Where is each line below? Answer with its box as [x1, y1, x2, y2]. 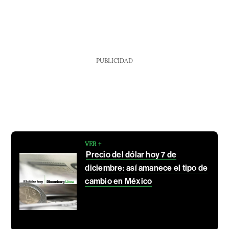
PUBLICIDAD [96, 56, 133, 64]
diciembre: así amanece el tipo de [85, 163, 208, 173]
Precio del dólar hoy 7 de [86, 149, 177, 159]
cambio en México [85, 176, 152, 186]
